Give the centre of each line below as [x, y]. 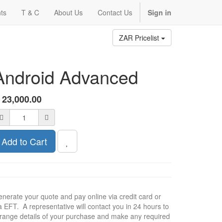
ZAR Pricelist [140, 38]
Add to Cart [24, 141]
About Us [68, 12]
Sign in [160, 12]
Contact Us [115, 12]
